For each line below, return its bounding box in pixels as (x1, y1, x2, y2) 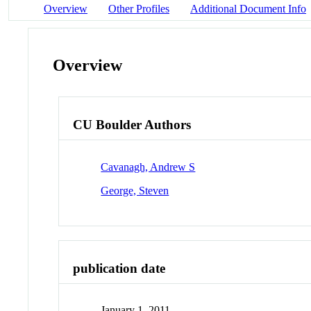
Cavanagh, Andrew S (101, 160, 196, 173)
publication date (73, 260, 166, 276)
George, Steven (101, 184, 169, 196)
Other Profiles (108, 2, 169, 15)
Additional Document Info (190, 2, 306, 15)
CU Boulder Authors (73, 117, 192, 133)
